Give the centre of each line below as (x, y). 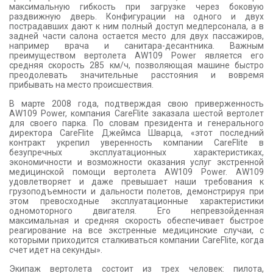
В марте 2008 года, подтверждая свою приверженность (136, 104)
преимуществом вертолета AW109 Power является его (136, 56)
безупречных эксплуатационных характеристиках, (136, 153)
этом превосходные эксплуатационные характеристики (136, 201)
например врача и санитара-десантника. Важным (136, 46)
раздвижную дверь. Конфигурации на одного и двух (136, 17)
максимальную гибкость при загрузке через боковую (136, 7)
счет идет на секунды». (56, 250)
